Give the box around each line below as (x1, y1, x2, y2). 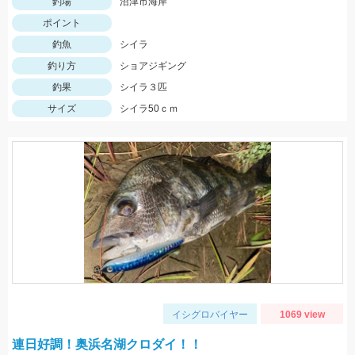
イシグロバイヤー (172, 309, 248, 320)
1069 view (279, 309, 325, 320)
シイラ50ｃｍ (120, 103, 178, 114)
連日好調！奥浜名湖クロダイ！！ (12, 338, 202, 351)
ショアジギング (120, 60, 186, 71)
